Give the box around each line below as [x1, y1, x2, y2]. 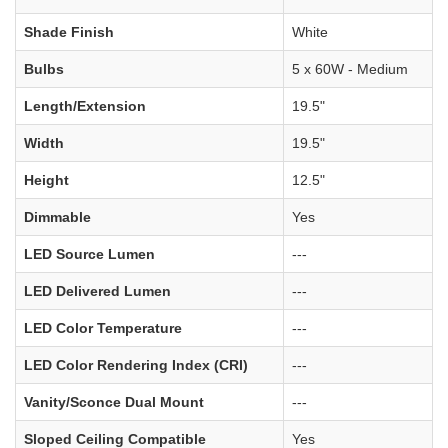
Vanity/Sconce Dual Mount [24, 393, 204, 410]
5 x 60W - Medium [292, 60, 408, 77]
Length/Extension [24, 97, 146, 114]
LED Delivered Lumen [24, 282, 171, 299]
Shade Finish [24, 23, 114, 40]
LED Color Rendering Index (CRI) [24, 356, 248, 373]
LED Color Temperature [24, 319, 182, 336]
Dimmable [24, 208, 91, 225]
